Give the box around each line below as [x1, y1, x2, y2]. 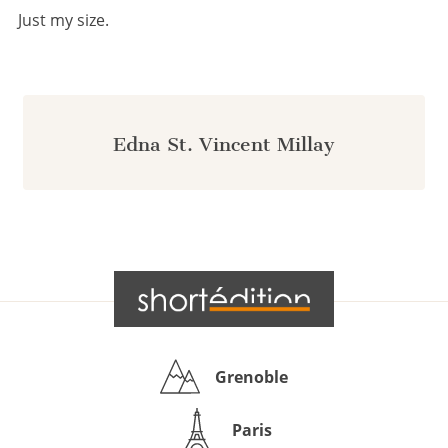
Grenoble [215, 365, 288, 388]
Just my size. [18, 9, 109, 31]
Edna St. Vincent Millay [113, 133, 335, 156]
